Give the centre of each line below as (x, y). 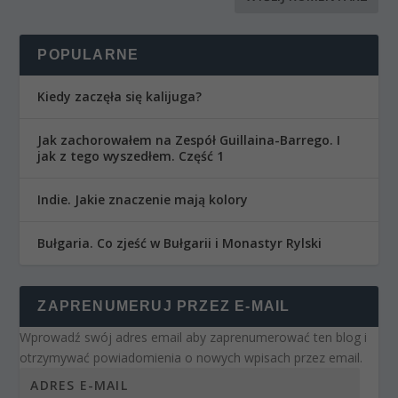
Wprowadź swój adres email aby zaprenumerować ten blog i (194, 338)
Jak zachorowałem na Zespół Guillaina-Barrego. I (189, 140)
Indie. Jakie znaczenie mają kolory (143, 200)
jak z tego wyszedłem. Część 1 (131, 156)
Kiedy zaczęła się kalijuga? (120, 97)
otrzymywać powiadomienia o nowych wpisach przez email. (191, 358)
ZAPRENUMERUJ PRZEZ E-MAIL (164, 306)
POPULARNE (88, 55)
